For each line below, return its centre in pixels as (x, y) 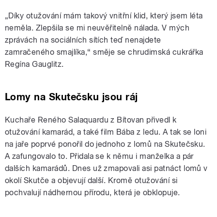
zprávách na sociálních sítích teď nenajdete (83, 40)
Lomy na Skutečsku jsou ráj (71, 97)
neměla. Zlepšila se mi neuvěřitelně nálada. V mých (97, 28)
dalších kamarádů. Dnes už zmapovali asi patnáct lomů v (106, 169)
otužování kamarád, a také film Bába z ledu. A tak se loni (106, 132)
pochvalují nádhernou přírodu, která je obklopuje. (93, 193)
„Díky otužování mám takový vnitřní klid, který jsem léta (104, 16)
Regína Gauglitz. (34, 64)
